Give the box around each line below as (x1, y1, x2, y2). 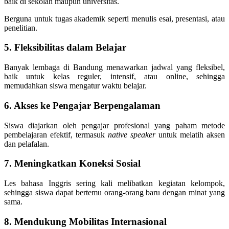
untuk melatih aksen (155, 130, 225, 139)
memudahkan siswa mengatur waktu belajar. (4, 81, 147, 90)
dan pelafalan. (4, 139, 49, 148)
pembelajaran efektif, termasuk (4, 130, 108, 139)
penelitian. (4, 23, 37, 32)
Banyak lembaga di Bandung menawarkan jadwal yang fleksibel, (4, 63, 225, 72)
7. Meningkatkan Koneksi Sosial (4, 158, 141, 169)
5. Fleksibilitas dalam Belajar (4, 42, 126, 53)
